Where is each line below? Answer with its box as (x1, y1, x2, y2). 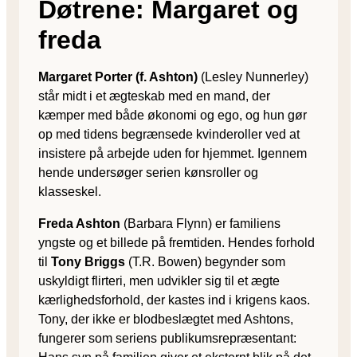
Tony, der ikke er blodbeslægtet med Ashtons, (38, 312, 293, 326)
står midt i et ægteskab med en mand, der (38, 88, 270, 103)
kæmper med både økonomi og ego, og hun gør (38, 108, 307, 122)
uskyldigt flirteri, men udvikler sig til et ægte (38, 273, 280, 288)
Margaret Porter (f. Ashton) (38, 69, 198, 84)
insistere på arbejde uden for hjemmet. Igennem (38, 146, 307, 160)
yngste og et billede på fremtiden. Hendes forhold (38, 235, 315, 249)
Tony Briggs (51, 254, 125, 269)
